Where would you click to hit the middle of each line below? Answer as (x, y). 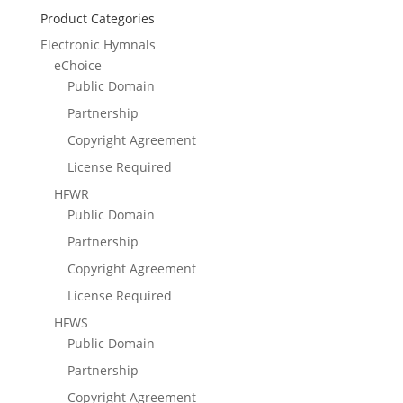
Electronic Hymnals (98, 45)
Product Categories (97, 19)
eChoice (77, 66)
